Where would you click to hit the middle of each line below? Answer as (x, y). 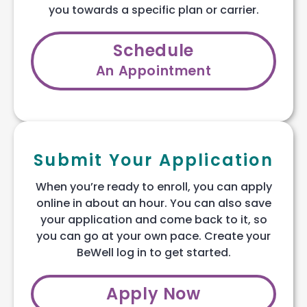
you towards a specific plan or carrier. (153, 10)
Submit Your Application (153, 160)
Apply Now (153, 293)
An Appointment (153, 71)
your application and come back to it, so (153, 220)
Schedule (153, 51)
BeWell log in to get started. (153, 253)
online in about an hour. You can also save (153, 204)
